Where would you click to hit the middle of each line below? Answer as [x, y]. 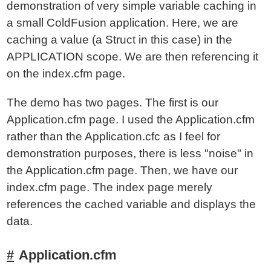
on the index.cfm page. [66, 73]
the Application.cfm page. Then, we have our [122, 170]
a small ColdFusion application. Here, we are [123, 23]
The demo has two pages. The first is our [113, 103]
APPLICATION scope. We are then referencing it [133, 57]
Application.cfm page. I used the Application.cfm [131, 119]
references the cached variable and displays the [132, 204]
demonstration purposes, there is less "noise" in [130, 153]
